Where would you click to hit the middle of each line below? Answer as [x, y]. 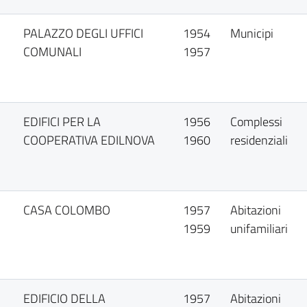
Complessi [257, 122]
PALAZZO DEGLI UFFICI [84, 33]
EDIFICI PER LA [62, 122]
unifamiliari [259, 229]
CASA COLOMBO [67, 210]
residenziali [259, 140]
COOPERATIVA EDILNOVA [89, 140]
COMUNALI [53, 52]
